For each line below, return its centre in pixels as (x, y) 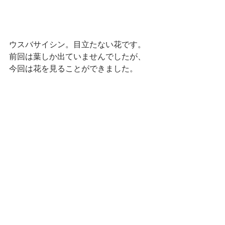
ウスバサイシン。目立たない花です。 (77, 45)
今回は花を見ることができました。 (73, 69)
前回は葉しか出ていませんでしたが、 (77, 57)
